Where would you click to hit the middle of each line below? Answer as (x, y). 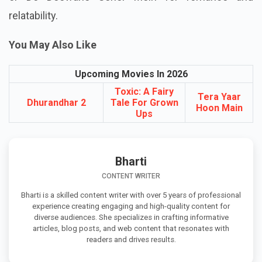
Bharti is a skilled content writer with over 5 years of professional (131, 195)
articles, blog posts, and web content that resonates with (131, 228)
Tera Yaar (219, 97)
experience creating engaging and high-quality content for (131, 206)
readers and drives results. (131, 239)
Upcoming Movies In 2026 (131, 74)
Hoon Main (219, 108)
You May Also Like (53, 45)
